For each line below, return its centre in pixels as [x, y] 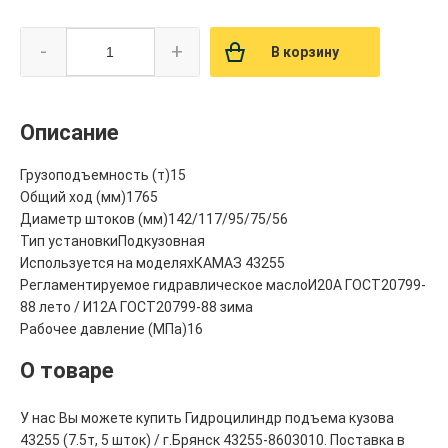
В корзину [305, 52]
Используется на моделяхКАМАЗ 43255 [152, 263]
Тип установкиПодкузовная [112, 241]
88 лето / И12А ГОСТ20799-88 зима [136, 307]
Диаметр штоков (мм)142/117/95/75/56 [154, 219]
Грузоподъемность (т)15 [103, 175]
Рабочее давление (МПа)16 [111, 329]
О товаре [67, 371]
